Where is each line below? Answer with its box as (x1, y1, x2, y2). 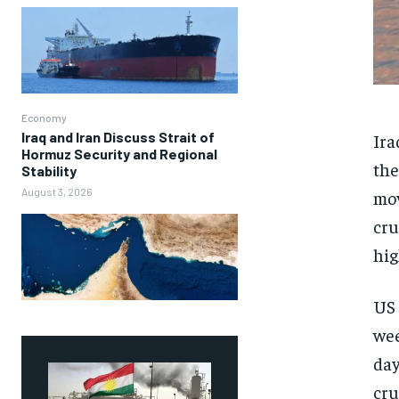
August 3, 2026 (21, 184, 93, 198)
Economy (21, 110, 67, 124)
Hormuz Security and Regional (21, 144, 217, 162)
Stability (21, 161, 77, 179)
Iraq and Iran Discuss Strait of (21, 127, 215, 145)
